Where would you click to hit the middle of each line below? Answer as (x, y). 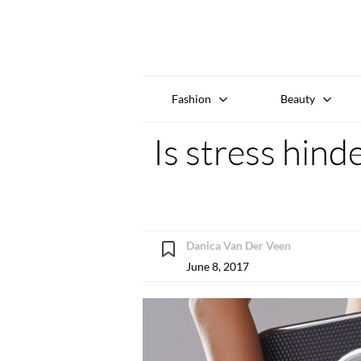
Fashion (191, 98)
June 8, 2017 (218, 266)
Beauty (298, 98)
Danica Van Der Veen (239, 245)
